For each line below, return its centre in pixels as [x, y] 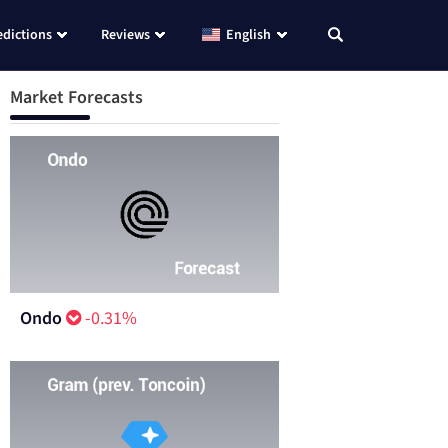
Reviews [125, 35]
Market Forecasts [76, 97]
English [248, 35]
